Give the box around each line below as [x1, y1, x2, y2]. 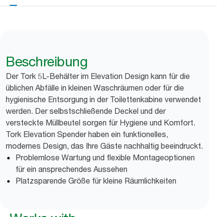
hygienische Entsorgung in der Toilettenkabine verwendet [6, 94, 201, 104]
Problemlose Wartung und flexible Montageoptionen [15, 153, 195, 162]
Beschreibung [6, 53, 87, 70]
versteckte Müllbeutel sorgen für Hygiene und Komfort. [6, 118, 195, 127]
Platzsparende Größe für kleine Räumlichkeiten [15, 176, 176, 186]
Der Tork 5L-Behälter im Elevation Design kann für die [6, 71, 190, 81]
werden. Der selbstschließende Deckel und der [6, 106, 166, 116]
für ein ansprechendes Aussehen [15, 164, 127, 174]
